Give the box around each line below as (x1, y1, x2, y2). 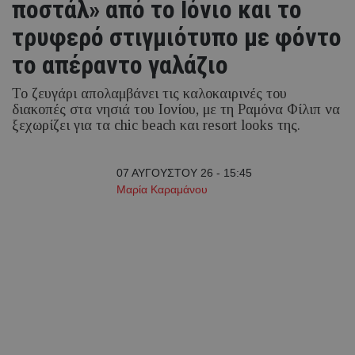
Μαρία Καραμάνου (116, 183, 208, 197)
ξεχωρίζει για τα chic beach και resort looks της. (12, 117, 300, 134)
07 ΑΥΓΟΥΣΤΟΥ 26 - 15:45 (116, 166, 252, 180)
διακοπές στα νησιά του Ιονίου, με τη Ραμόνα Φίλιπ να (12, 101, 340, 118)
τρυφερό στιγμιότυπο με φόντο (12, 22, 342, 53)
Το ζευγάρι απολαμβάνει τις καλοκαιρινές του (12, 86, 287, 102)
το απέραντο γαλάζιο (12, 50, 228, 81)
